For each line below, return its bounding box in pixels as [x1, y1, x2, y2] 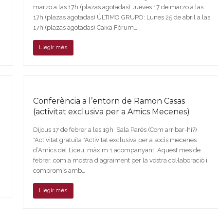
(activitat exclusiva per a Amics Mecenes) [33, 107, 190, 116]
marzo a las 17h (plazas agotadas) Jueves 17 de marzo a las [33, 3, 203, 11]
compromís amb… [33, 166, 85, 174]
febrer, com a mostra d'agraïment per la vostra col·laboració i [33, 156, 207, 164]
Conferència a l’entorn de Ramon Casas [33, 96, 185, 106]
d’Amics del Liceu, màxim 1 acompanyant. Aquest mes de [33, 146, 200, 154]
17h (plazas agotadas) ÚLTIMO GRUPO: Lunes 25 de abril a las [33, 13, 210, 21]
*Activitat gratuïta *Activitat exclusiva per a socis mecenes [33, 136, 197, 144]
